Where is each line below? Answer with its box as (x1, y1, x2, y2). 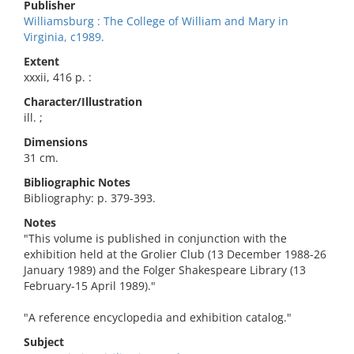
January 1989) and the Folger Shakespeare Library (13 (24, 262, 306, 277)
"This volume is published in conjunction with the (24, 231, 287, 246)
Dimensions (24, 134, 88, 149)
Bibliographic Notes (24, 175, 130, 190)
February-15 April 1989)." (24, 278, 156, 293)
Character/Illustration (24, 94, 142, 109)
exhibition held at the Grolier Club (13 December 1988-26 (24, 247, 326, 262)
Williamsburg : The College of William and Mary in (24, 13, 288, 28)
